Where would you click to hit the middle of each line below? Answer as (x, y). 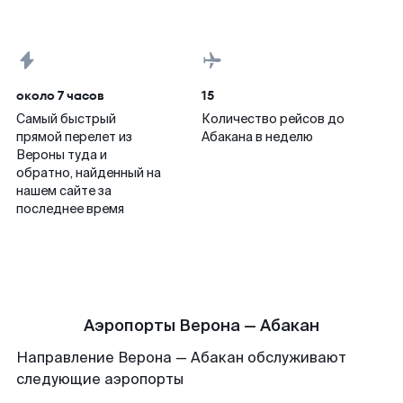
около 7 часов (60, 95)
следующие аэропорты (100, 379)
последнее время (70, 209)
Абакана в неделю (257, 137)
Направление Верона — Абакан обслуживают (181, 358)
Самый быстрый (66, 119)
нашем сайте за (64, 191)
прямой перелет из (74, 137)
